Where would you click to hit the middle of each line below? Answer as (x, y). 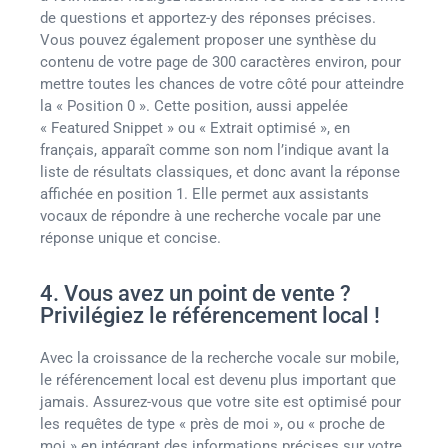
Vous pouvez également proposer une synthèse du (208, 39)
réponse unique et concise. (130, 237)
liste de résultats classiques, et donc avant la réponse (220, 171)
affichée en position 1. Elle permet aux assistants (204, 193)
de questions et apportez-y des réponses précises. (208, 17)
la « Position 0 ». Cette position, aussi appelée (194, 105)
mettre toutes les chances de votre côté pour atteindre (222, 83)
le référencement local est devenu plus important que (218, 380)
